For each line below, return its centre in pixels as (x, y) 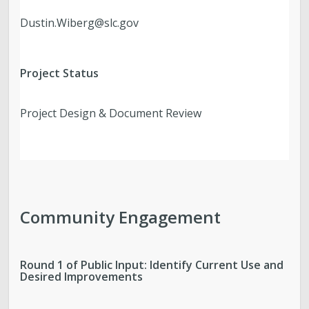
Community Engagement (121, 217)
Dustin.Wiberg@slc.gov (80, 23)
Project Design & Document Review (111, 113)
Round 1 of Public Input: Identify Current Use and (152, 265)
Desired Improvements (82, 276)
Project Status (60, 73)
